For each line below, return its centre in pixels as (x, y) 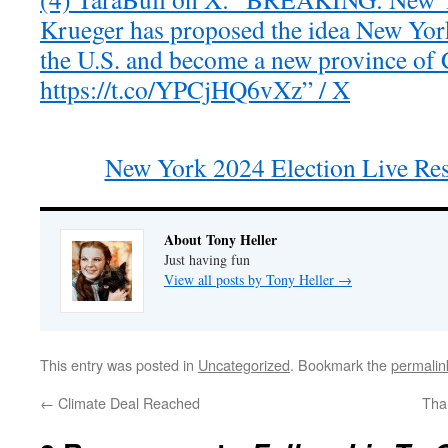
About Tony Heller (220, 239)
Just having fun (207, 259)
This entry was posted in (119, 364)
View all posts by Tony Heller (251, 279)
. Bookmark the (340, 364)
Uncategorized (244, 364)
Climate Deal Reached (127, 402)
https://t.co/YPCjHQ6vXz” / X (195, 89)
